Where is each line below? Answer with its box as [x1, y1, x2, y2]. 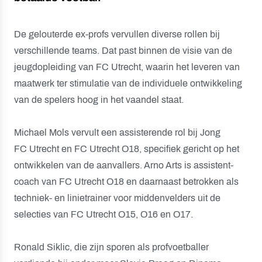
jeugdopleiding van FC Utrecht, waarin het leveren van [14, 62, 240, 72]
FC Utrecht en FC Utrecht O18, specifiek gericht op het [14, 144, 239, 154]
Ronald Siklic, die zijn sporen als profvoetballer [14, 242, 209, 252]
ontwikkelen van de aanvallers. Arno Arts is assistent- [14, 160, 233, 170]
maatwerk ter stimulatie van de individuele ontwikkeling [14, 78, 242, 88]
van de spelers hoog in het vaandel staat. [14, 95, 184, 105]
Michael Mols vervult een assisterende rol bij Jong [14, 127, 220, 137]
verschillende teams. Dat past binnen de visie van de [14, 46, 232, 56]
